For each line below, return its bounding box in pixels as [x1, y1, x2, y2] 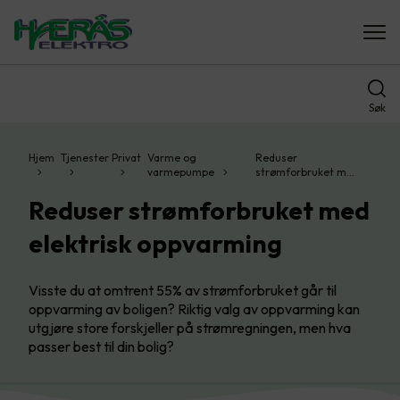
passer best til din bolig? [29, 337, 174, 355]
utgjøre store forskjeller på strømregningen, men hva [29, 319, 351, 337]
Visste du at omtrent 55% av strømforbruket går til [29, 281, 337, 299]
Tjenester [61, 151, 110, 164]
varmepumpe [146, 165, 214, 179]
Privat [112, 151, 142, 164]
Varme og [146, 151, 196, 164]
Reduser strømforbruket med [29, 195, 370, 226]
